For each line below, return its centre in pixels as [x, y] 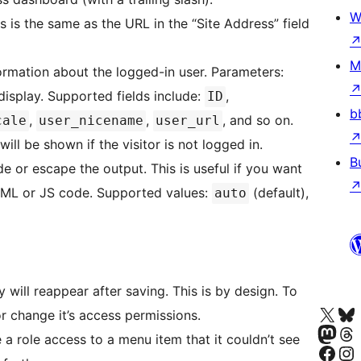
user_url [188, 121]
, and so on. [258, 120]
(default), [279, 193]
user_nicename [91, 121]
